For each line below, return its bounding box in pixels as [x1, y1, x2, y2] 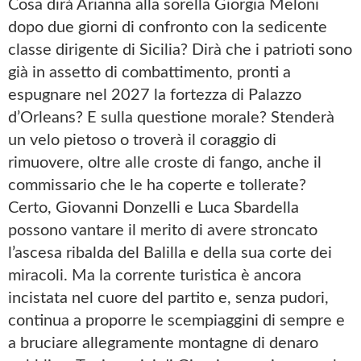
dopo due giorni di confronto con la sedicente [8, 19, 327, 36]
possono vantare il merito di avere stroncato [8, 222, 317, 239]
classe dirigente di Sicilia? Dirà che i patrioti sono [8, 42, 352, 59]
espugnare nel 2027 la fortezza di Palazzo [8, 87, 301, 104]
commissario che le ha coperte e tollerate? [8, 177, 306, 194]
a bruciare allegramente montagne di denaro [8, 335, 318, 352]
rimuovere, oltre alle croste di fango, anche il [8, 155, 322, 172]
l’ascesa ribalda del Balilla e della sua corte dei [8, 245, 332, 262]
